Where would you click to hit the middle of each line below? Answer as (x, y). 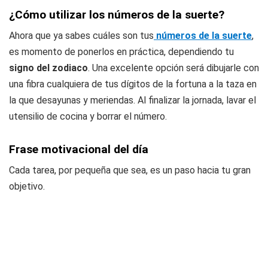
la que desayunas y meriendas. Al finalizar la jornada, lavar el (133, 100)
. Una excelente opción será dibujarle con (173, 68)
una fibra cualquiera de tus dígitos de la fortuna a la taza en (133, 84)
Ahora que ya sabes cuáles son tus (81, 36)
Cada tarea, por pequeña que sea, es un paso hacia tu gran (130, 170)
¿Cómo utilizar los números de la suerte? (117, 15)
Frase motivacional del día (79, 149)
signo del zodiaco (48, 68)
